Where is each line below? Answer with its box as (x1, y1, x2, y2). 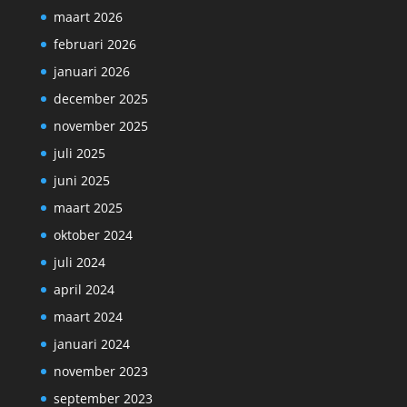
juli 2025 (53, 144, 105, 163)
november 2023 (53, 362, 148, 381)
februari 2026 (53, 35, 136, 54)
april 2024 (53, 281, 114, 299)
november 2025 (53, 117, 148, 135)
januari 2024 (53, 335, 130, 353)
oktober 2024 (53, 226, 133, 244)
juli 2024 (53, 253, 105, 272)
